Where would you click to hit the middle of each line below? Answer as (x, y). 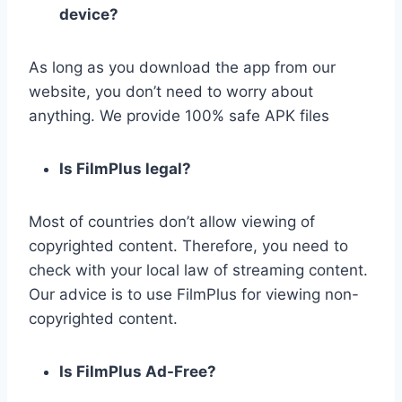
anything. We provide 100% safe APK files (179, 116)
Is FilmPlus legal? (125, 169)
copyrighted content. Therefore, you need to (188, 246)
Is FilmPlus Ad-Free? (138, 372)
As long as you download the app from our (182, 68)
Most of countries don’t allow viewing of (172, 222)
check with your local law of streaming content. (198, 271)
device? (89, 15)
